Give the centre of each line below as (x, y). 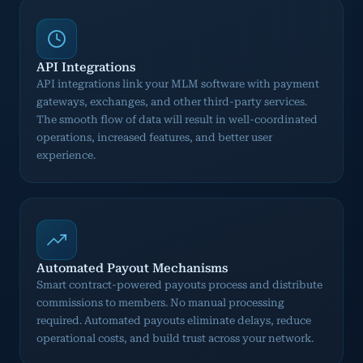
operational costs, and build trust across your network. (175, 338)
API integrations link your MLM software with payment (178, 83)
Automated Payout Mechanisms (132, 268)
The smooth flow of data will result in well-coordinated (177, 119)
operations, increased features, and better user (154, 137)
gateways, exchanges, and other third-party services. (172, 101)
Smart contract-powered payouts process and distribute (179, 284)
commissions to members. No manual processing (160, 302)
